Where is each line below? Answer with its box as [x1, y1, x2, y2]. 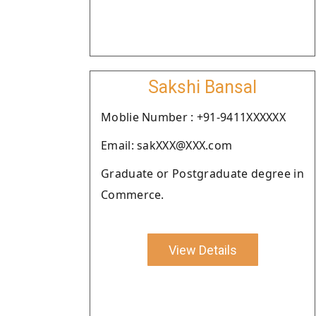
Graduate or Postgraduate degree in [101, 166, 304, 181]
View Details [168, 242, 237, 257]
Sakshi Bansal [148, 77, 257, 97]
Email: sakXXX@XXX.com [101, 138, 233, 153]
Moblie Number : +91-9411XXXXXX [101, 109, 286, 125]
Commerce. [101, 187, 164, 202]
